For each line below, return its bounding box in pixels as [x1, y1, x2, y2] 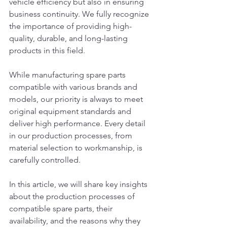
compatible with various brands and [9, 82, 139, 92]
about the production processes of [9, 192, 137, 201]
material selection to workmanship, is [9, 143, 144, 153]
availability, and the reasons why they [9, 216, 142, 225]
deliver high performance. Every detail [9, 119, 147, 128]
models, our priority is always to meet [9, 94, 145, 104]
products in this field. [9, 46, 85, 55]
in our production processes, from [9, 131, 134, 140]
